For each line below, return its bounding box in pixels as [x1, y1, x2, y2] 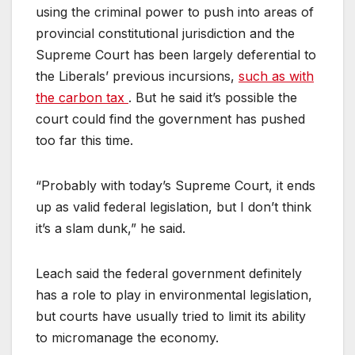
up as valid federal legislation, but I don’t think [36, 198, 311, 215]
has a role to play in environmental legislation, [36, 286, 312, 303]
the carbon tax [36, 89, 128, 105]
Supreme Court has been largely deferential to [36, 46, 316, 63]
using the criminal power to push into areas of [36, 3, 314, 20]
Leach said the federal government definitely [36, 265, 302, 281]
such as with [239, 67, 314, 84]
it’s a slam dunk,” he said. [36, 219, 185, 236]
